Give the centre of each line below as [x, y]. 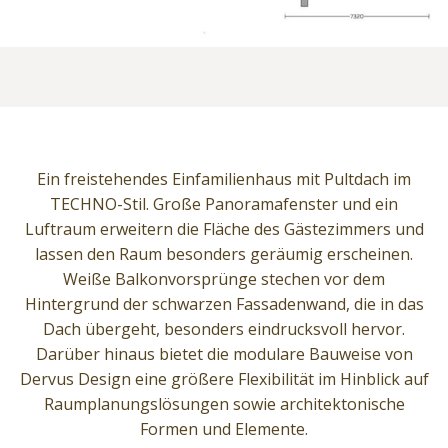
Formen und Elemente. [224, 428]
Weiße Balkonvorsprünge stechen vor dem [224, 278]
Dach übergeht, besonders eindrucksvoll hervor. [224, 328]
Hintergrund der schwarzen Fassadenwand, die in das [224, 303]
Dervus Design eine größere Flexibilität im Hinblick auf [224, 378]
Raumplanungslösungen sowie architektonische [224, 403]
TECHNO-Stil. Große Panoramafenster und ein [224, 203]
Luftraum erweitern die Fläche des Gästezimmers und [224, 228]
